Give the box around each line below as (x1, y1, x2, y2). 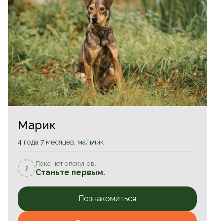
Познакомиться (78, 194, 136, 204)
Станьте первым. (36, 167, 105, 177)
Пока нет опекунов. (36, 159, 96, 167)
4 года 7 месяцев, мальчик (18, 138, 104, 146)
